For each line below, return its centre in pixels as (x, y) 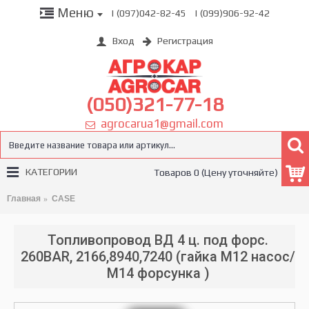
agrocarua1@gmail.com (159, 123)
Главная (24, 199)
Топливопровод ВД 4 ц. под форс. (158, 240)
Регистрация (185, 41)
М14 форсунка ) (158, 273)
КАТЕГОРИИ (51, 172)
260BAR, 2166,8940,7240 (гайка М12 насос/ (158, 257)
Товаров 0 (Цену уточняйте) (216, 172)
